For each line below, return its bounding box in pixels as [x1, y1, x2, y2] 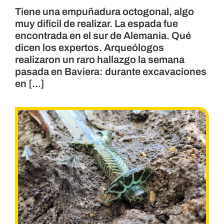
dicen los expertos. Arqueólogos [14, 41, 164, 53]
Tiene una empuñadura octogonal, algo [14, 5, 194, 17]
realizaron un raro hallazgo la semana [14, 53, 184, 65]
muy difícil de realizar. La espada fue [14, 17, 178, 29]
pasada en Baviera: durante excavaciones [14, 65, 206, 77]
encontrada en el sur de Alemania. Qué [14, 29, 191, 41]
